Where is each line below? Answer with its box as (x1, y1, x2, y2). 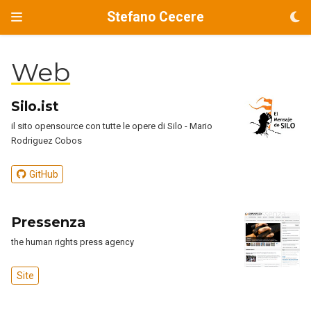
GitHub (28, 169, 58, 180)
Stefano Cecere (107, 9, 204, 25)
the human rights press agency (11, 237, 135, 248)
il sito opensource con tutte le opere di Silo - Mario (11, 121, 213, 131)
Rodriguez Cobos (11, 135, 83, 146)
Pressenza (11, 214, 86, 231)
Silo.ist (11, 98, 60, 115)
